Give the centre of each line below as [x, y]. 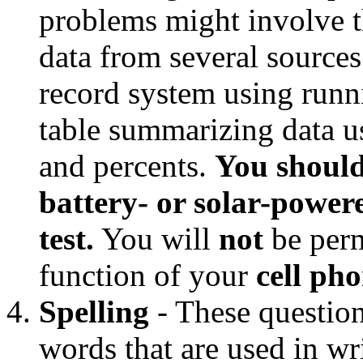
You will [156, 238]
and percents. [127, 165]
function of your [147, 275]
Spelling [94, 311]
